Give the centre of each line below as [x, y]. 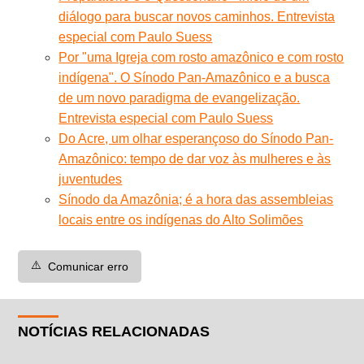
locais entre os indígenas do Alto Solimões [181, 219]
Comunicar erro [89, 266]
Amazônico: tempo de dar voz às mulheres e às [195, 158]
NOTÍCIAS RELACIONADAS [114, 331]
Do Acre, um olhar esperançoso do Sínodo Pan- [196, 138]
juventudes [91, 179]
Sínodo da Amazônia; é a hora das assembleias [196, 199]
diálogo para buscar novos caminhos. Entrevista [197, 16]
